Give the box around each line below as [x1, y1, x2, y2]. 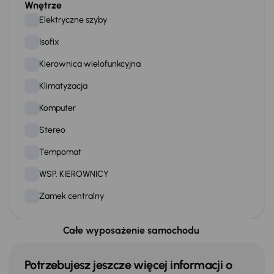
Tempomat [39, 146, 81, 157]
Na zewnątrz [24, 234, 82, 246]
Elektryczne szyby [39, 14, 107, 25]
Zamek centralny [39, 190, 104, 201]
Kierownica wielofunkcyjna [39, 58, 141, 69]
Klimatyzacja [39, 80, 87, 91]
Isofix [39, 36, 59, 47]
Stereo [39, 124, 65, 135]
